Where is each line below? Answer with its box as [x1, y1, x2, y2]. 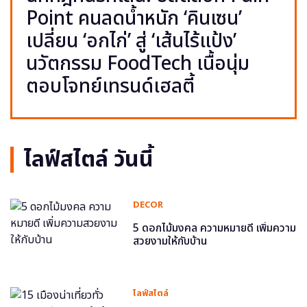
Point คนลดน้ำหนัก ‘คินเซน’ [26, 3, 242, 34]
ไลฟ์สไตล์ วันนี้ [24, 143, 153, 176]
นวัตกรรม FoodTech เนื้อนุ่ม [26, 49, 249, 79]
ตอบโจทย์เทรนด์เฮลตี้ [26, 71, 195, 101]
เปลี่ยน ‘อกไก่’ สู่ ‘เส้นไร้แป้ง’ [26, 26, 236, 56]
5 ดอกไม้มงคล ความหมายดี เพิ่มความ [133, 219, 297, 236]
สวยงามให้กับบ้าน [133, 232, 208, 249]
